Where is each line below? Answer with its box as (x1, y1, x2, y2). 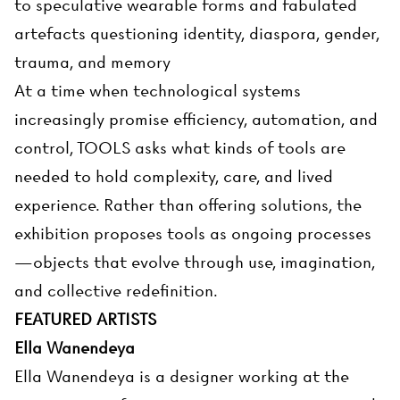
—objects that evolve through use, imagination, (14, 253, 375, 272)
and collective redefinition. (14, 281, 218, 301)
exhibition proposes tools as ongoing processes (14, 224, 371, 244)
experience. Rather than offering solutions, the (14, 196, 362, 215)
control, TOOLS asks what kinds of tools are (14, 138, 346, 158)
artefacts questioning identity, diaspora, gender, (14, 24, 379, 44)
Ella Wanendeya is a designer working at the (14, 367, 349, 387)
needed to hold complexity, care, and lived (14, 167, 333, 187)
